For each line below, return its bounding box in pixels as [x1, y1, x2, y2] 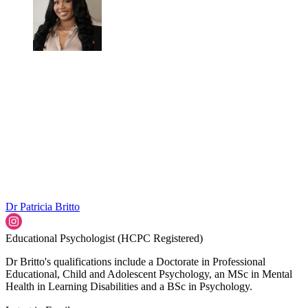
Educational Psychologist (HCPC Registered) [5, 232, 203, 245]
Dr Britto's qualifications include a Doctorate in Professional [5, 256, 265, 268]
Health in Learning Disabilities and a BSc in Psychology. [5, 280, 252, 293]
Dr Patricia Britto [5, 201, 80, 213]
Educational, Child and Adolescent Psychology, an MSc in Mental [5, 268, 292, 280]
